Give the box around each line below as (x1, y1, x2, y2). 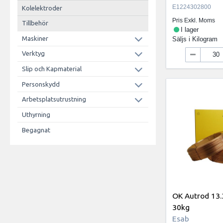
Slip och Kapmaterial (21, 65, 82, 73)
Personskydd (21, 80, 60, 88)
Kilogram (192, 35, 218, 43)
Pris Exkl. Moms (172, 17, 216, 24)
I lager (180, 26, 199, 34)
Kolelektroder (21, 4, 62, 11)
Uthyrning (21, 111, 50, 118)
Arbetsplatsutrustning (21, 96, 86, 103)
